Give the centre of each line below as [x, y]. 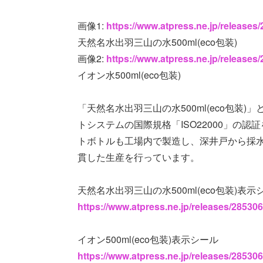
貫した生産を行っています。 [139, 157]
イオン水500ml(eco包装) [129, 75]
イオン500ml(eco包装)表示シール [148, 239]
